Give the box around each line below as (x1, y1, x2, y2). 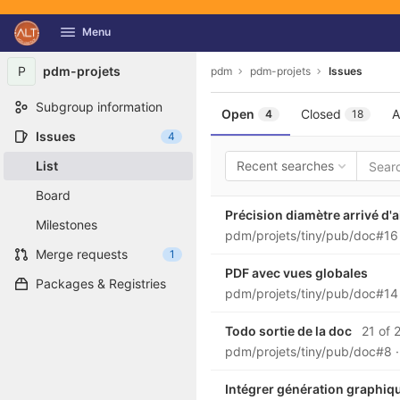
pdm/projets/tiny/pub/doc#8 (225, 344, 396, 359)
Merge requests (36, 246, 128, 262)
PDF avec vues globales (225, 265, 368, 280)
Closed (301, 106, 341, 121)
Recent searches (237, 158, 334, 173)
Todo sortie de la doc (225, 323, 352, 338)
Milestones (36, 217, 97, 232)
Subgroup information (36, 99, 162, 114)
